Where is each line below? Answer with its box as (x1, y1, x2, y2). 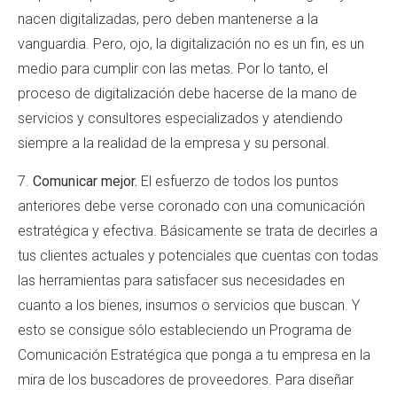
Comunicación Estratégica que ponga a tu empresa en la (18, 346, 370, 363)
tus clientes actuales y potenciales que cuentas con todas (18, 246, 378, 264)
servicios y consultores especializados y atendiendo (18, 110, 343, 128)
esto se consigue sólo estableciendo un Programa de (18, 321, 352, 339)
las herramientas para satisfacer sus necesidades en (18, 271, 345, 289)
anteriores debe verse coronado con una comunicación (18, 197, 365, 214)
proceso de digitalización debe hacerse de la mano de (18, 85, 357, 103)
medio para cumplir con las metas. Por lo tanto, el (18, 60, 328, 78)
